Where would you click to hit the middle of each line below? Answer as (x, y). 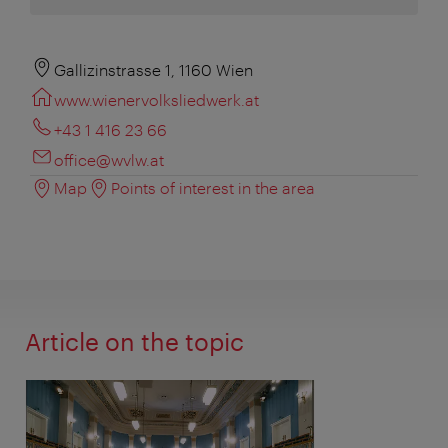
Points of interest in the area (213, 187)
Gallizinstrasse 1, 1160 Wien (153, 69)
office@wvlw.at (109, 159)
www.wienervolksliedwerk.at (156, 99)
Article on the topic (134, 341)
